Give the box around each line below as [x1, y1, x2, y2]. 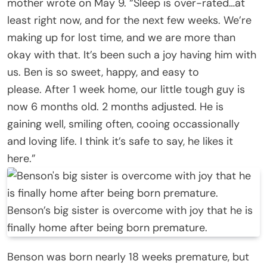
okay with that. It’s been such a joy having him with [7, 47, 256, 62]
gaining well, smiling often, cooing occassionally [7, 116, 240, 131]
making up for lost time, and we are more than [7, 30, 235, 45]
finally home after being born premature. [7, 220, 207, 235]
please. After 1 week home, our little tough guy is [7, 82, 245, 97]
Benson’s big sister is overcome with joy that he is [7, 203, 253, 218]
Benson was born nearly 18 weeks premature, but [7, 249, 249, 264]
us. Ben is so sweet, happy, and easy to [7, 64, 199, 79]
